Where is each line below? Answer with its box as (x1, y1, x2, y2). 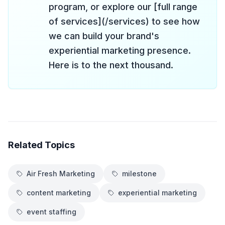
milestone (122, 169, 157, 178)
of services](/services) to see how (49, 16, 200, 27)
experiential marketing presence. (49, 45, 191, 56)
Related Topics (8, 140, 75, 150)
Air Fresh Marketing (27, 169, 95, 178)
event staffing (27, 207, 76, 216)
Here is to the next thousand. (49, 60, 173, 70)
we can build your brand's (49, 31, 159, 41)
